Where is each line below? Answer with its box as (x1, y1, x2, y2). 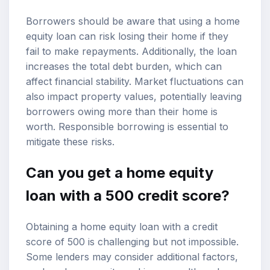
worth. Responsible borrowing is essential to (26, 120, 228, 133)
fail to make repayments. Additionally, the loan (26, 45, 237, 57)
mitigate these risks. (26, 135, 115, 148)
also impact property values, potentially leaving (26, 90, 242, 102)
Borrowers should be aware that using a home (26, 14, 240, 27)
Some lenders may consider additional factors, (26, 250, 238, 263)
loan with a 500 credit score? (26, 186, 230, 204)
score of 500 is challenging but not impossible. (26, 235, 239, 248)
